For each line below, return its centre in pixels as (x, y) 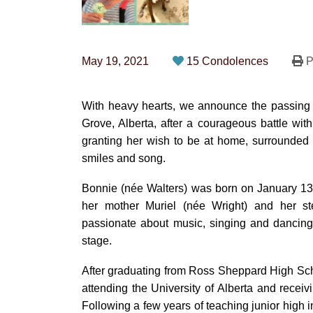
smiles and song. (124, 158)
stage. (97, 241)
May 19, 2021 (115, 61)
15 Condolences (229, 61)
